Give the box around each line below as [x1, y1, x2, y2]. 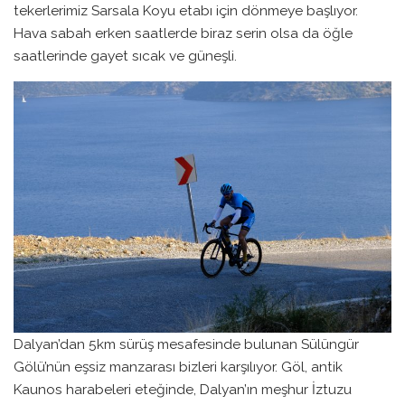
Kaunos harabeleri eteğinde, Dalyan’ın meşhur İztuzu [14, 381, 352, 399]
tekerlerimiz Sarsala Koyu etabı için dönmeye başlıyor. [14, 2, 358, 20]
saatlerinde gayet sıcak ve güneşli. [14, 47, 240, 65]
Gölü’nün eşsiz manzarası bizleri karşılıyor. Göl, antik [14, 358, 343, 376]
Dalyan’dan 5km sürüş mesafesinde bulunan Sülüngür [14, 335, 359, 353]
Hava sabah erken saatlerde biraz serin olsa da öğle [14, 24, 353, 42]
